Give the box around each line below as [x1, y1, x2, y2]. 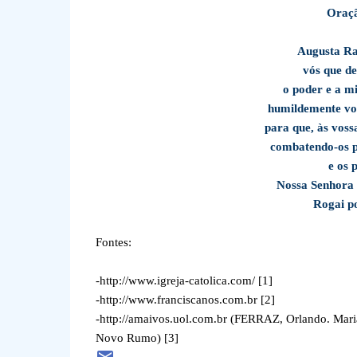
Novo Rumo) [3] [95, 331, 182, 344]
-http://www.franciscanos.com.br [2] [95, 293, 275, 306]
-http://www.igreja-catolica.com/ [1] [95, 274, 273, 287]
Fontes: [95, 236, 131, 249]
